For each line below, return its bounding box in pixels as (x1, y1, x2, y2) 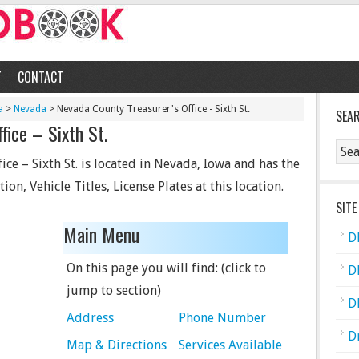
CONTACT (18, 67, 63, 87)
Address (67, 310, 114, 325)
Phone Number (179, 310, 266, 325)
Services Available (179, 337, 282, 353)
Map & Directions (67, 337, 167, 353)
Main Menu (63, 220, 139, 248)
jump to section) (67, 283, 161, 298)
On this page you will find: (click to (67, 260, 266, 276)
